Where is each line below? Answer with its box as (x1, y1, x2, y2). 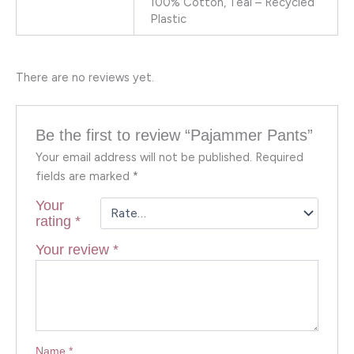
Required (255, 149, 304, 164)
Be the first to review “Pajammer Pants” (36, 126, 314, 144)
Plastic (149, 11, 186, 26)
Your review (36, 241, 114, 258)
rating (36, 213, 76, 229)
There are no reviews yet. (16, 70, 154, 85)
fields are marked (36, 168, 134, 183)
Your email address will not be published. (36, 149, 253, 164)
